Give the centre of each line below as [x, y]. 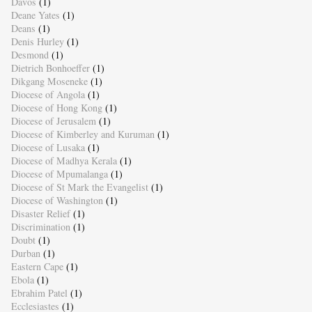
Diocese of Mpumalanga [59, 174]
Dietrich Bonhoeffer [50, 68]
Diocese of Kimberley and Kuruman [83, 134]
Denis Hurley [37, 42]
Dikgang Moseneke [49, 81]
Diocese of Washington [57, 201]
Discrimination [40, 227]
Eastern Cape [37, 267]
